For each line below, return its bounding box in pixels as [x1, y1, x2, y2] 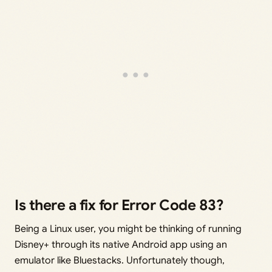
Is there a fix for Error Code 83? [15, 196, 223, 215]
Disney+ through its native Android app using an [15, 239, 227, 251]
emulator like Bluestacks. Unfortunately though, [15, 254, 225, 267]
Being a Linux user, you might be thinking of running [15, 223, 242, 236]
